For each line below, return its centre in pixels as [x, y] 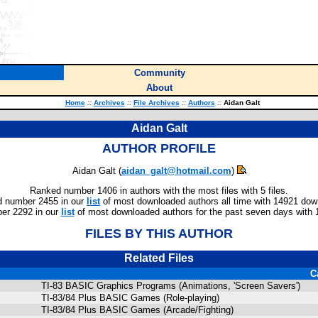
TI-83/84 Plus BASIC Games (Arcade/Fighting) [137, 310]
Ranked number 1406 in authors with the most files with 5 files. [159, 191]
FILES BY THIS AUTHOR [159, 234]
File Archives [156, 103]
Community [159, 73]
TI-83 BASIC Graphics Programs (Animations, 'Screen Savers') [171, 286]
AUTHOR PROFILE [159, 148]
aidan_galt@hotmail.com [176, 171]
